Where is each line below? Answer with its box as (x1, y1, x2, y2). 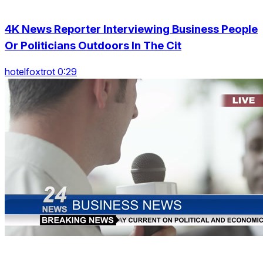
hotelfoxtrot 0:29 (5, 66, 77, 78)
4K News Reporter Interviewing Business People (5, 22, 258, 36)
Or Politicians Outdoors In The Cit (5, 38, 181, 52)
